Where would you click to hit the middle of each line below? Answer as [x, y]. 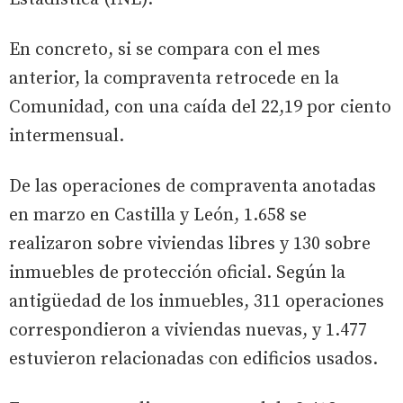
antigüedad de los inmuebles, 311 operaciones [197, 301]
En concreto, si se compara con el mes [165, 49]
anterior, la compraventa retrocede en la [174, 78]
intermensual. [67, 136]
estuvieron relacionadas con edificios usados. [193, 359]
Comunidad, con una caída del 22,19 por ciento [200, 107]
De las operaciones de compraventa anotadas [193, 186]
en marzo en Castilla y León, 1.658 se [158, 215]
